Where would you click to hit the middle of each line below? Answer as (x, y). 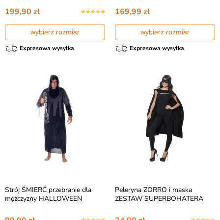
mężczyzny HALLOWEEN (43, 199)
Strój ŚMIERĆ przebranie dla (48, 190)
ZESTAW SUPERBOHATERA (159, 199)
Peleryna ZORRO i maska (153, 190)
